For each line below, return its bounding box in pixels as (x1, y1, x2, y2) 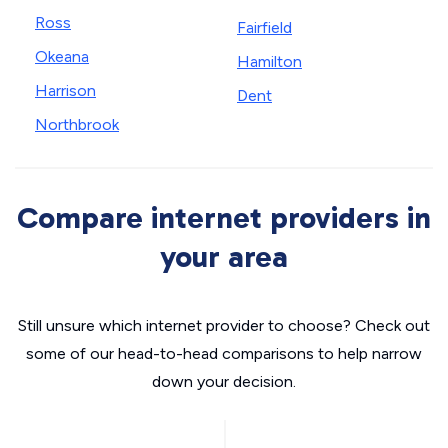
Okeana (35, 47, 89, 66)
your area (160, 239, 288, 275)
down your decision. (152, 372, 296, 391)
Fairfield (237, 18, 292, 37)
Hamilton (237, 52, 302, 71)
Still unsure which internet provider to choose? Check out (18, 316, 430, 335)
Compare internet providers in (17, 200, 431, 236)
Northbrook (35, 115, 119, 134)
